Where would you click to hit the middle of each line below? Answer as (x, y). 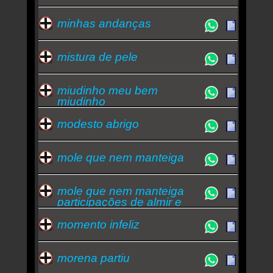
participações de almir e (119, 202)
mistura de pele (97, 57)
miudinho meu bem (107, 90)
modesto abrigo (98, 124)
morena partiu (93, 258)
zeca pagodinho (99, 213)
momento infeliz (98, 224)
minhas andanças (104, 23)
